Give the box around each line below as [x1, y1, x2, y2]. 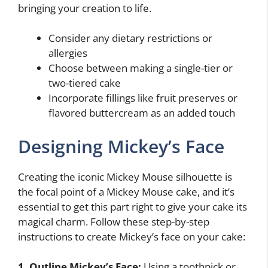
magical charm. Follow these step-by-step [18, 214, 209, 229]
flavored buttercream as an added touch [48, 106, 235, 120]
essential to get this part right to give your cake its [18, 199, 247, 214]
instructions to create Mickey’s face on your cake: [18, 229, 245, 243]
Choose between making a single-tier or [48, 61, 233, 75]
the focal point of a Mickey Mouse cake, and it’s [18, 184, 234, 199]
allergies [48, 46, 87, 60]
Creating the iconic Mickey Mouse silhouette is [18, 169, 232, 184]
